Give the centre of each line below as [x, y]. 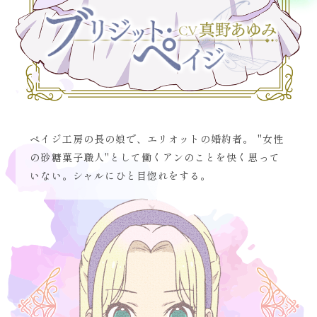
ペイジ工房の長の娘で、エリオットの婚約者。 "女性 [157, 140]
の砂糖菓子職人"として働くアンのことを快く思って [155, 158]
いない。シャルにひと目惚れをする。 [121, 177]
